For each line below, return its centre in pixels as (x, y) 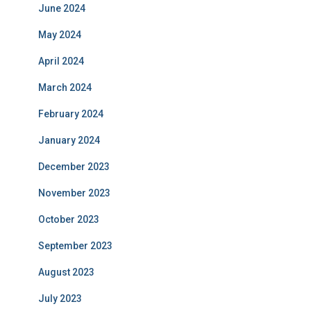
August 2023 (66, 272)
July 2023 (60, 299)
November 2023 (74, 193)
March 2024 (65, 87)
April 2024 (61, 61)
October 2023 (69, 219)
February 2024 (71, 114)
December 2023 (74, 167)
